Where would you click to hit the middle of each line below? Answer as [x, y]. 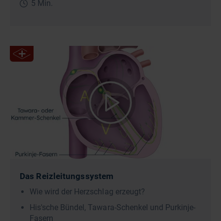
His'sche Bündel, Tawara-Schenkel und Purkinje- [113, 207]
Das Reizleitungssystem [67, 176]
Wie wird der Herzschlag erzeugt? [87, 191]
